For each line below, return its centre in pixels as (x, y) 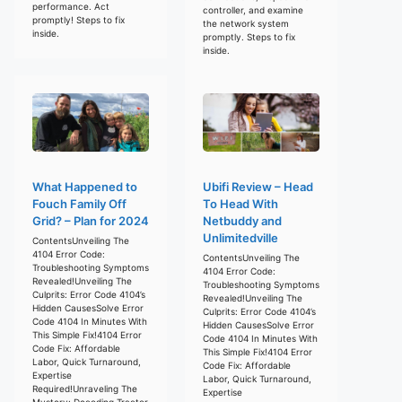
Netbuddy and (242, 220)
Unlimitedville (240, 237)
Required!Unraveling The (85, 388)
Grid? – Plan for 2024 (91, 220)
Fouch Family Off (79, 203)
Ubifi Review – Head (258, 186)
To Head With (240, 203)
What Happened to (85, 186)
